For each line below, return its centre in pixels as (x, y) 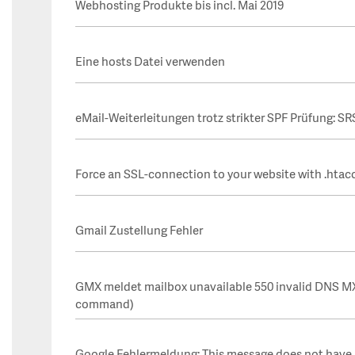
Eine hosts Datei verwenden (150, 63)
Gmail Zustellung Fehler (139, 232)
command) (105, 305)
